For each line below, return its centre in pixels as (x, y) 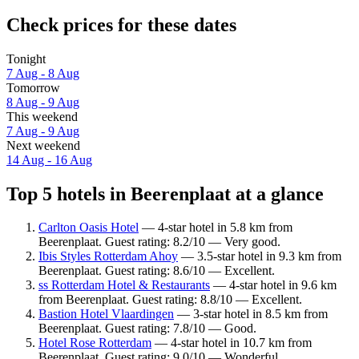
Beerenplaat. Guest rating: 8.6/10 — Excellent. (157, 271)
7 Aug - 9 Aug (43, 131)
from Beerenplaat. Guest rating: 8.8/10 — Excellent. (170, 300)
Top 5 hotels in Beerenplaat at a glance (165, 194)
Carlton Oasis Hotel (89, 228)
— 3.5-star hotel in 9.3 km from (260, 256)
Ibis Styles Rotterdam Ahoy (108, 256)
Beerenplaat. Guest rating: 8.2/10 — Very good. (159, 242)
